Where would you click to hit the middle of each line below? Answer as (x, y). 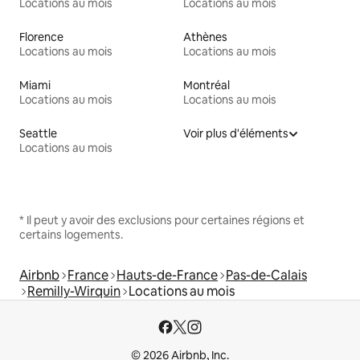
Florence (41, 37)
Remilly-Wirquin (74, 292)
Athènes (205, 37)
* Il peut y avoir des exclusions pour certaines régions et (162, 221)
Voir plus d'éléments (236, 134)
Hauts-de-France (167, 276)
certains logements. (71, 235)
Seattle (38, 134)
